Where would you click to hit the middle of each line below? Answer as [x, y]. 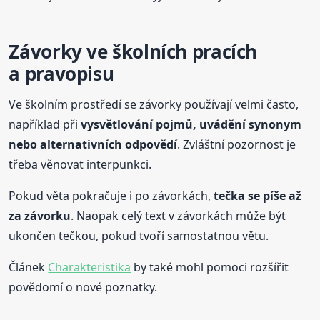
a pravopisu [61, 74]
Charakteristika [90, 267]
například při [45, 125]
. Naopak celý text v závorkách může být [179, 216]
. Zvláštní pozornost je [237, 145]
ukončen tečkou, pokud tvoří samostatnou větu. [139, 236]
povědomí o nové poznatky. [83, 287]
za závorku [40, 216]
